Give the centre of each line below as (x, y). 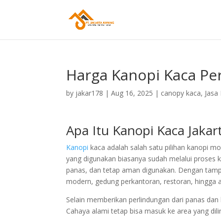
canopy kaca (181, 93)
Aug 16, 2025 (132, 93)
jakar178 (90, 93)
